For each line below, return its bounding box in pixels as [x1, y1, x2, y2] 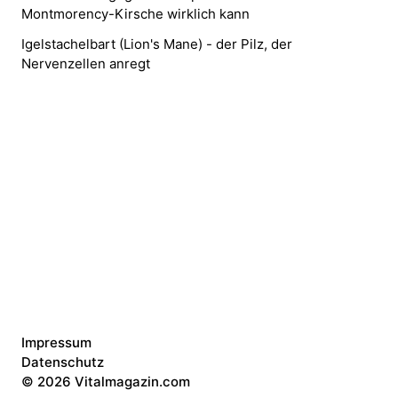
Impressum [21, 334, 92, 352]
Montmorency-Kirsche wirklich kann [21, 5, 250, 23]
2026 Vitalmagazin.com [37, 373, 190, 391]
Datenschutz [21, 354, 104, 371]
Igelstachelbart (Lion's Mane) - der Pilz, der [21, 36, 292, 53]
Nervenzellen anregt [21, 55, 150, 73]
